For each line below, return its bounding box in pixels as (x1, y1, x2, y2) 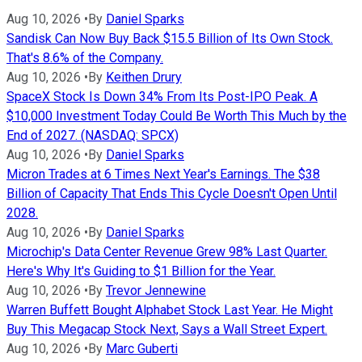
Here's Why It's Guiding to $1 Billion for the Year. (6, 263, 276, 279)
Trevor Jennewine (106, 282, 206, 298)
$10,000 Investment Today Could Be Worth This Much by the (6, 107, 347, 124)
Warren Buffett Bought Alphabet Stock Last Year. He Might (6, 301, 333, 318)
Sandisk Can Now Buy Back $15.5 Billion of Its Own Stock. (6, 30, 333, 46)
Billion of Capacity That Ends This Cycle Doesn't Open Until (6, 185, 337, 201)
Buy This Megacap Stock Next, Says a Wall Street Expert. (6, 321, 327, 337)
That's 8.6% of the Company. (6, 49, 163, 65)
